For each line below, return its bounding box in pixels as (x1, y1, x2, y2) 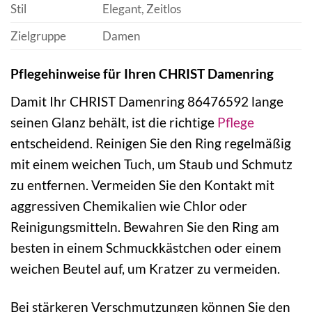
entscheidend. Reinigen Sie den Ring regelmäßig (10, 134, 291, 151)
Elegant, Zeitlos (102, 1, 181, 17)
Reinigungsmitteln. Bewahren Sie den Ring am (10, 218, 279, 235)
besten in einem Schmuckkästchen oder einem (10, 239, 281, 256)
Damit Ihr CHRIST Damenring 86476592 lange (10, 93, 283, 109)
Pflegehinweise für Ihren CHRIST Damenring (10, 65, 274, 82)
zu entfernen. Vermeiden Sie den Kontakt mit (10, 176, 274, 193)
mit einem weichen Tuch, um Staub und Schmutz (10, 155, 292, 172)
